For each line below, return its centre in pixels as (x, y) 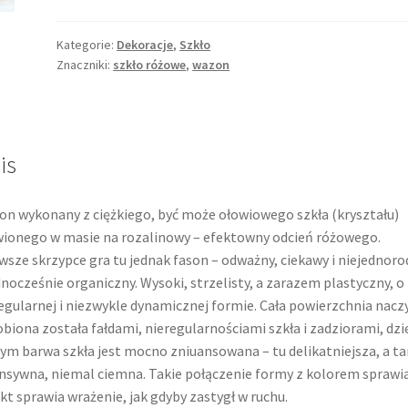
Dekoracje (145, 45)
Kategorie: (87, 45)
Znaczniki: (85, 65)
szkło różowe (150, 65)
